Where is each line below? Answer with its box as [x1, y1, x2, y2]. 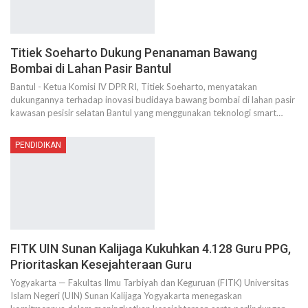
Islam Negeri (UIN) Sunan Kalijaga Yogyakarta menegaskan [10, 289, 242, 301]
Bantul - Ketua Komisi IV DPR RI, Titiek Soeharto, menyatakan [10, 81, 257, 93]
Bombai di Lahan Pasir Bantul [10, 61, 171, 76]
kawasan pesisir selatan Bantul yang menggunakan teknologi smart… [10, 107, 283, 119]
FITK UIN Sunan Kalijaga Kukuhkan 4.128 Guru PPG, [10, 241, 291, 256]
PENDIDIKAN [15, 140, 61, 151]
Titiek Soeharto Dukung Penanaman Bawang [10, 45, 257, 60]
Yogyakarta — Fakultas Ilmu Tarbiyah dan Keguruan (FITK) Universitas [10, 276, 289, 288]
